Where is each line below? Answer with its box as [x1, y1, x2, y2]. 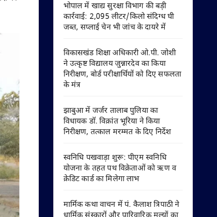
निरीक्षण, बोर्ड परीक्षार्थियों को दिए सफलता [63, 70, 182, 80]
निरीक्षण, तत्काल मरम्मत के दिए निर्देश [63, 127, 171, 138]
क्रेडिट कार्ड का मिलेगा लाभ [63, 174, 139, 185]
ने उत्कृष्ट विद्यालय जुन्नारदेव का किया [63, 59, 166, 69]
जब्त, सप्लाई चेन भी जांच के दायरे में [63, 23, 166, 33]
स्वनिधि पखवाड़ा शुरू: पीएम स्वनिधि [63, 153, 167, 163]
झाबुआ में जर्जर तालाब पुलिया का [63, 106, 158, 116]
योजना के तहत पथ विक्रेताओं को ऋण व [63, 164, 177, 174]
